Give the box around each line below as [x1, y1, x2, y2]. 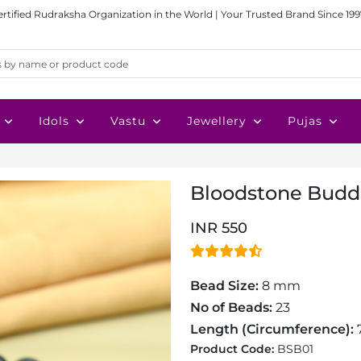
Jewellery [187, 114, 247, 128]
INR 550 [190, 219, 247, 237]
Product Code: [190, 342, 277, 356]
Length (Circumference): [190, 322, 354, 337]
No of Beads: [190, 300, 276, 315]
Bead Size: [190, 278, 259, 293]
